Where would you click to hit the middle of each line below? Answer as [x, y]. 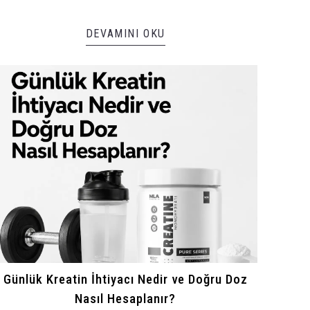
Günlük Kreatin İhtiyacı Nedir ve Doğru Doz [125, 279]
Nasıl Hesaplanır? [126, 299]
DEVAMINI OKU [125, 33]
